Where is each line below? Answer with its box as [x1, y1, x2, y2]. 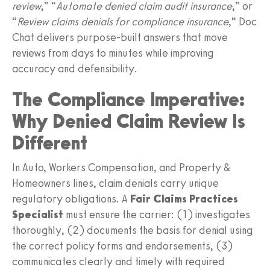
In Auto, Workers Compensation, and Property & [12, 160, 231, 174]
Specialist [12, 207, 63, 221]
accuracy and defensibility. [12, 61, 137, 75]
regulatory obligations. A [12, 192, 130, 206]
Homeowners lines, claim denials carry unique [12, 176, 219, 190]
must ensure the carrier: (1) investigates [63, 207, 250, 221]
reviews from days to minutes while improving [12, 46, 213, 60]
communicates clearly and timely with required [12, 254, 225, 268]
